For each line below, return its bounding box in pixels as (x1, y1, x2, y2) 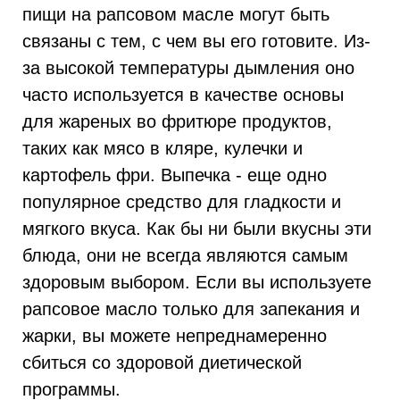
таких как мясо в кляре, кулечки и (22, 137, 303, 158)
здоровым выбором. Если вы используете (22, 271, 371, 292)
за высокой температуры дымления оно (22, 56, 354, 78)
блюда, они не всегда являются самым (22, 244, 348, 265)
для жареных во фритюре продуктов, (22, 110, 332, 131)
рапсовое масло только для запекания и (22, 297, 360, 319)
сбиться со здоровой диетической (22, 351, 302, 372)
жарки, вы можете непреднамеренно (22, 324, 327, 346)
